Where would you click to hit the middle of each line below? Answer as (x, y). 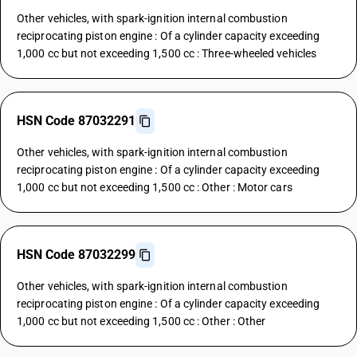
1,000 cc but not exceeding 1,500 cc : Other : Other (141, 321)
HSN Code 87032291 (76, 121)
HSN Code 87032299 (76, 255)
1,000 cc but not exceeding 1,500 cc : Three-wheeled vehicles (167, 53)
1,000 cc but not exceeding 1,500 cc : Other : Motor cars (155, 187)
